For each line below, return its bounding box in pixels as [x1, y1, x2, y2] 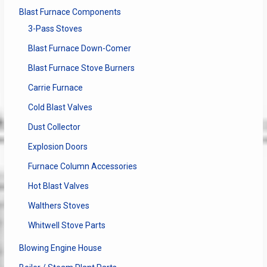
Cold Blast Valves [27, 102, 92, 112]
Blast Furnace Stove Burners [27, 63, 135, 73]
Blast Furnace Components [18, 7, 121, 17]
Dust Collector [27, 122, 80, 132]
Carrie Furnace [27, 82, 83, 92]
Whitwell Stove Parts [27, 220, 105, 230]
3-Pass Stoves [27, 23, 82, 33]
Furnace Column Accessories [27, 161, 137, 171]
